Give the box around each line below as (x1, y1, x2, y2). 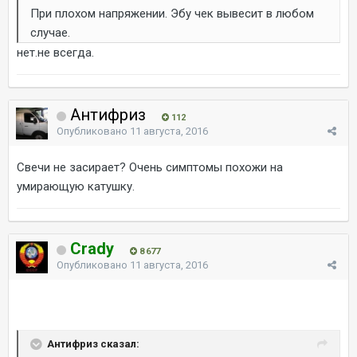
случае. (30, 25, 70, 40)
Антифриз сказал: (47, 337, 139, 350)
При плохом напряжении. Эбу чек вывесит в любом (30, 6, 314, 21)
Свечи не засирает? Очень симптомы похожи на (17, 159, 283, 175)
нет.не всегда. (17, 45, 94, 60)
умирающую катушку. (17, 178, 135, 194)
